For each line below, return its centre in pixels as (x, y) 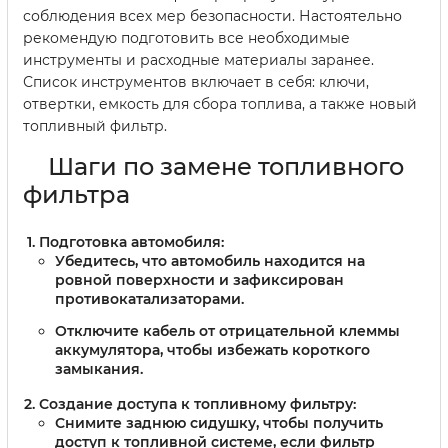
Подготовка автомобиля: (131, 242)
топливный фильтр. (95, 126)
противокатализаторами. (149, 299)
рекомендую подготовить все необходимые (186, 38)
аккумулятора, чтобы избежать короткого (212, 349)
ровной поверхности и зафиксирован (199, 280)
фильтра (76, 195)
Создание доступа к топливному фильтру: (197, 403)
